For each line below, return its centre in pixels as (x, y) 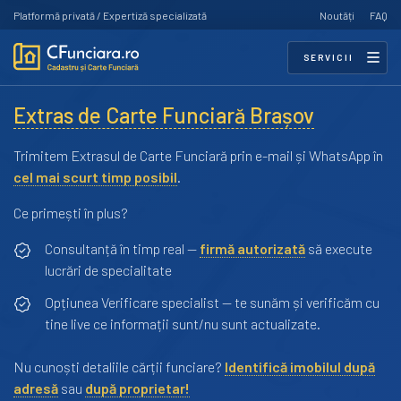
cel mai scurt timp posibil (95, 177)
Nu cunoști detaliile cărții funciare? (119, 367)
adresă (36, 388)
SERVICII (328, 57)
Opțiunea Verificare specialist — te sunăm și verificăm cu (212, 302)
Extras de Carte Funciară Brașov (164, 115)
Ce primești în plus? (71, 213)
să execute (339, 248)
